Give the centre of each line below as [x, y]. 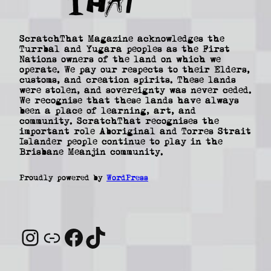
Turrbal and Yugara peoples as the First [125, 49]
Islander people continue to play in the [121, 141]
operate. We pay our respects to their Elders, [135, 69]
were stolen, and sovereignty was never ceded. [135, 90]
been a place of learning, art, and [108, 110]
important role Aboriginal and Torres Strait [135, 131]
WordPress [127, 178]
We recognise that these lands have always [129, 100]
